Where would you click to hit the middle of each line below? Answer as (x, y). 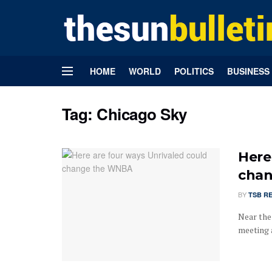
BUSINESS (248, 71)
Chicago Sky (142, 114)
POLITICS (194, 71)
